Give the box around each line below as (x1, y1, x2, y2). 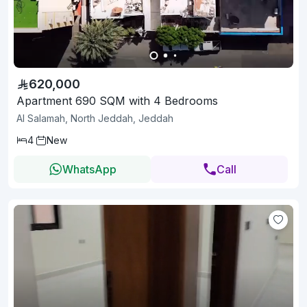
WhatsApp (62, 162, 116, 176)
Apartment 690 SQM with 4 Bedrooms (16, 94, 218, 108)
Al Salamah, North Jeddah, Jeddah (16, 112, 173, 124)
